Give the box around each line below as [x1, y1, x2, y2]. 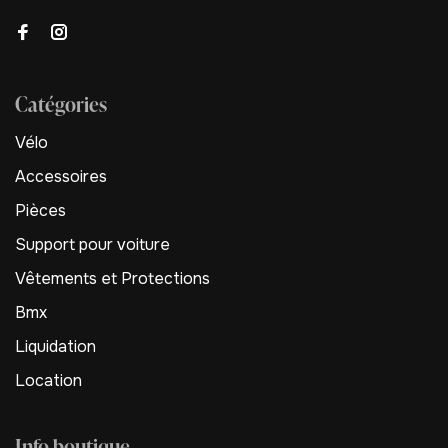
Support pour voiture [15, 234, 170, 255]
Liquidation [15, 336, 96, 357]
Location [15, 370, 82, 391]
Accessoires [15, 166, 107, 187]
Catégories [15, 90, 107, 118]
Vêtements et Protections [15, 268, 210, 289]
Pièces [15, 200, 66, 221]
